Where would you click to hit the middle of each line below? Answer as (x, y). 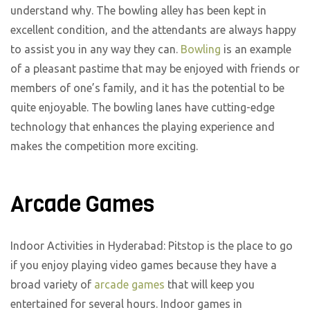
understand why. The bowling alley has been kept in (138, 11)
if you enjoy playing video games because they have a (144, 265)
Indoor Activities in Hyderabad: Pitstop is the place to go (152, 246)
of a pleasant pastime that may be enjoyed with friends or (155, 69)
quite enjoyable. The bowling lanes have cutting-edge (143, 108)
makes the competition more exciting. (104, 146)
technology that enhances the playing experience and (143, 127)
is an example (256, 49)
